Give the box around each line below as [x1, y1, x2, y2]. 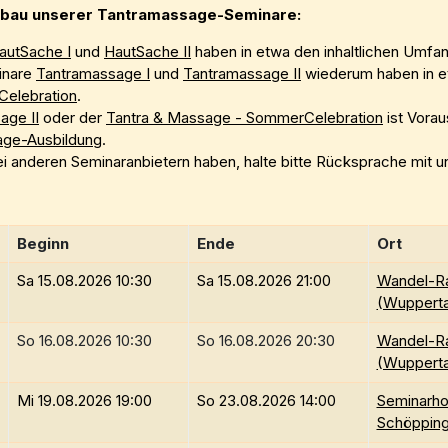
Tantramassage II [183, 64, 301, 84]
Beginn [16, 234, 69, 254]
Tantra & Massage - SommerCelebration [106, 108, 383, 128]
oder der [39, 108, 106, 128]
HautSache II [104, 42, 191, 62]
